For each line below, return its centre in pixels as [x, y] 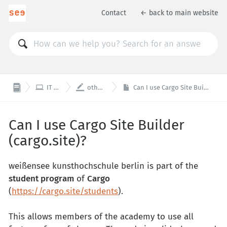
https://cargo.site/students [65, 192]
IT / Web [50, 87]
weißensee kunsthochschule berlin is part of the [103, 166]
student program [41, 179]
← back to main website [179, 13]
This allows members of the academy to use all [101, 217]
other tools [92, 87]
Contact [114, 13]
